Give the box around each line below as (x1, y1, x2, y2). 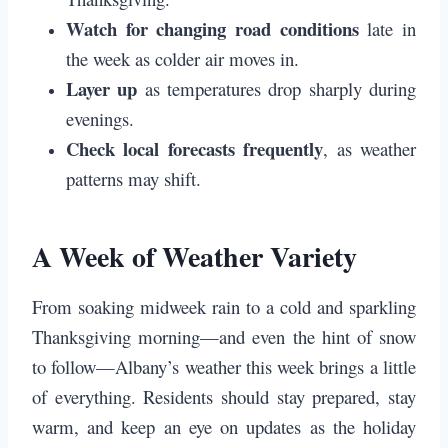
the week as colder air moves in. (66, 46, 299, 72)
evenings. (66, 106, 134, 132)
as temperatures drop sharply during (137, 76, 417, 102)
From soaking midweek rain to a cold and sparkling (32, 294, 416, 320)
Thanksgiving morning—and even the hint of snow (32, 324, 416, 350)
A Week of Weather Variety (32, 236, 357, 278)
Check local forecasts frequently (66, 135, 324, 163)
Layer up (66, 75, 138, 103)
